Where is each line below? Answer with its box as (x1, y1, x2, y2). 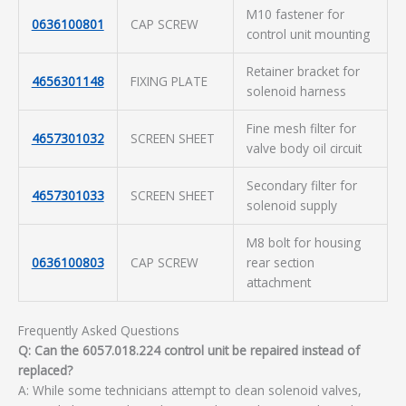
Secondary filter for (246, 177, 357, 194)
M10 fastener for (246, 5, 344, 23)
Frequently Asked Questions (18, 321, 179, 339)
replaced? (18, 361, 72, 379)
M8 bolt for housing (246, 234, 361, 251)
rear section (246, 254, 314, 271)
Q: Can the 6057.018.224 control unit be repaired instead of (18, 341, 360, 359)
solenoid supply (246, 197, 337, 214)
